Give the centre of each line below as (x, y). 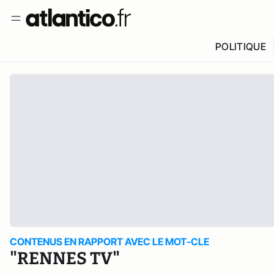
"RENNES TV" (65, 258)
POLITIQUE (240, 46)
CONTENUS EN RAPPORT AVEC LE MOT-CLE (109, 242)
